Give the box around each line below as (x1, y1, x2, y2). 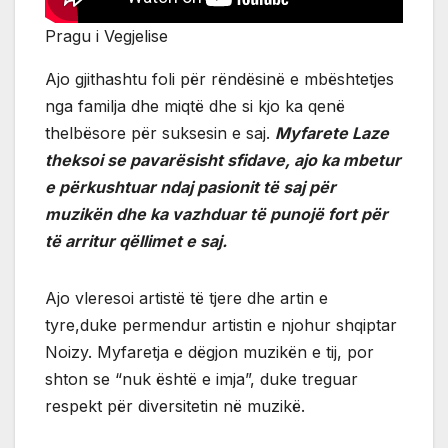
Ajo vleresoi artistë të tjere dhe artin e (45, 288, 328, 308)
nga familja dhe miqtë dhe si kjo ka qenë (45, 96, 345, 116)
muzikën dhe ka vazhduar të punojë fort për (45, 204, 388, 224)
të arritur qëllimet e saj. (45, 231, 227, 251)
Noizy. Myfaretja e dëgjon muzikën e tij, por (45, 342, 374, 362)
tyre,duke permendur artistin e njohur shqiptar (45, 315, 397, 335)
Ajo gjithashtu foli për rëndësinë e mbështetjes (45, 69, 394, 89)
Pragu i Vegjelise (45, 26, 168, 46)
